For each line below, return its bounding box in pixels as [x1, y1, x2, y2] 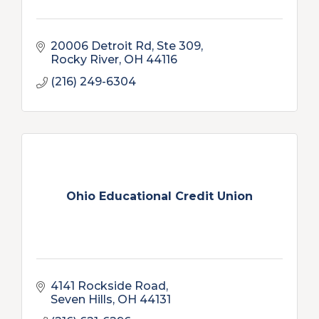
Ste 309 [157, 39, 201, 53]
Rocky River [51, 53, 119, 66]
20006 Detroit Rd [51, 39, 152, 53]
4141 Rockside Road [51, 279, 166, 293]
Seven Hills [51, 293, 113, 306]
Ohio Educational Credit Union [66, 189, 253, 203]
